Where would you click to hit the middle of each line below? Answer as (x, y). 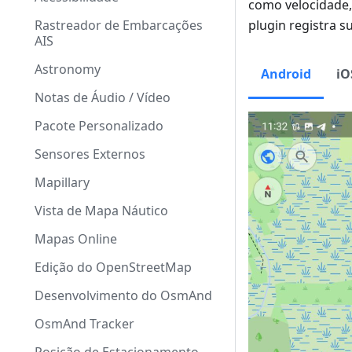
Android (286, 74)
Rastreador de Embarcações (119, 25)
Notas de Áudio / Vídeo (103, 97)
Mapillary (62, 182)
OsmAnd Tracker (84, 324)
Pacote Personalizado (99, 126)
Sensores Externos (90, 154)
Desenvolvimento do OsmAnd (123, 295)
